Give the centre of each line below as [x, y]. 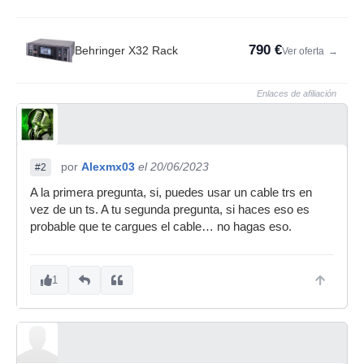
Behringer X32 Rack [126, 50]
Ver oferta [304, 51]
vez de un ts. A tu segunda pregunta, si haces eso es [170, 210]
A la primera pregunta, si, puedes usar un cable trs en [171, 193]
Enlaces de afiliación [297, 93]
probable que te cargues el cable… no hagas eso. [161, 227]
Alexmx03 [108, 167]
